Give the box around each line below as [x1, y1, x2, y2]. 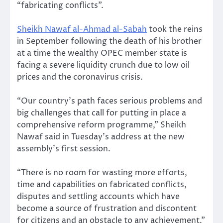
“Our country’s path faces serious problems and [17, 95, 202, 107]
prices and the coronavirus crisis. [17, 71, 143, 83]
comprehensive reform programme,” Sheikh [17, 119, 186, 130]
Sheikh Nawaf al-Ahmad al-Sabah [17, 23, 147, 35]
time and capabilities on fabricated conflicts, [17, 179, 187, 190]
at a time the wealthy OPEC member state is [17, 47, 187, 59]
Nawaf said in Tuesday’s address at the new [17, 131, 185, 142]
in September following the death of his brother [17, 35, 202, 47]
